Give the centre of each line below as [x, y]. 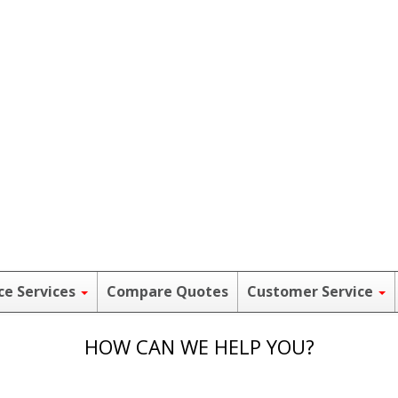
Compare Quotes [167, 291]
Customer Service [312, 291]
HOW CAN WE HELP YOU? [199, 346]
